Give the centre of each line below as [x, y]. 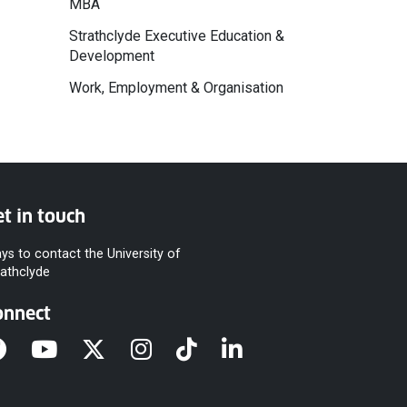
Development [112, 56]
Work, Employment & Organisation [176, 88]
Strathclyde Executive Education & [177, 36]
